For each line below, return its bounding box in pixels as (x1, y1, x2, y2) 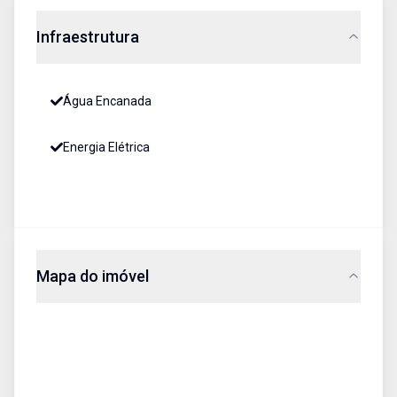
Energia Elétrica (63, 140, 150, 154)
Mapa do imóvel (36, 267, 149, 285)
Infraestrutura (36, 27, 139, 46)
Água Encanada (63, 94, 152, 108)
